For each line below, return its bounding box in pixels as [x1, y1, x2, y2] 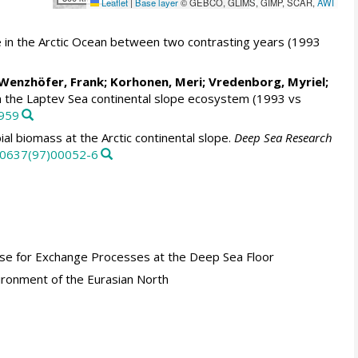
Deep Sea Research [233, 129, 332, 146]
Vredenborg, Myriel [208, 73, 325, 89]
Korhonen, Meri [109, 73, 202, 89]
